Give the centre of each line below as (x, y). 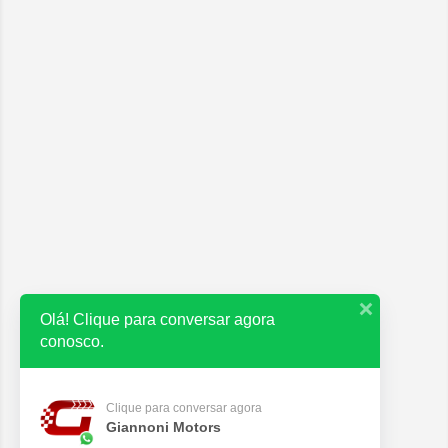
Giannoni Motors (164, 426)
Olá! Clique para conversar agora (157, 319)
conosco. (72, 341)
